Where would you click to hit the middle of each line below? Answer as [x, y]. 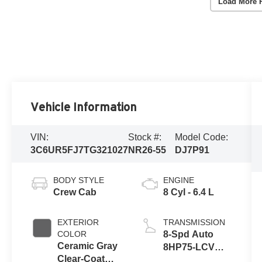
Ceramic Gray [88, 246]
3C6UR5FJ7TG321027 [80, 150]
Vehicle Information [84, 107]
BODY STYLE [79, 180]
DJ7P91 [192, 150]
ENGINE [178, 180]
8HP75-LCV [189, 247]
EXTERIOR [78, 223]
